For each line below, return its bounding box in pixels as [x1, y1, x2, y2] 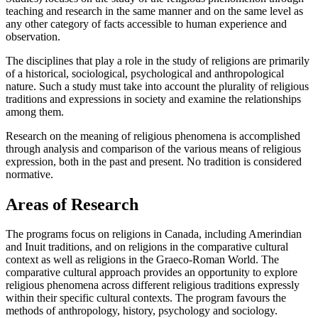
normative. [6, 168, 53, 180]
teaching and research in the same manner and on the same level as [6, 4, 303, 17]
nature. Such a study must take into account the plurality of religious [6, 79, 309, 92]
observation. [6, 30, 60, 43]
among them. [6, 105, 64, 118]
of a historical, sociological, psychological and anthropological [6, 67, 284, 79]
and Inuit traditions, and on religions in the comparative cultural [6, 241, 288, 253]
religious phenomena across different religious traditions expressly [6, 279, 300, 292]
